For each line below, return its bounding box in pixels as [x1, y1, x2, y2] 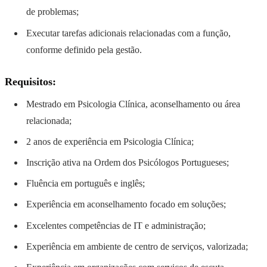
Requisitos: [5, 75, 56, 88]
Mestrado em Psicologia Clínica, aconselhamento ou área [26, 98, 240, 109]
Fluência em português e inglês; [26, 178, 145, 189]
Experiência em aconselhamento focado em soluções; [26, 199, 226, 210]
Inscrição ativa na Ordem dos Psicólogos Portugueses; [26, 157, 229, 167]
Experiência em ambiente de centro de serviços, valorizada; [26, 241, 248, 252]
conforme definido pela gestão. [26, 44, 142, 55]
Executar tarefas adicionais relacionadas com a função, [26, 27, 231, 38]
